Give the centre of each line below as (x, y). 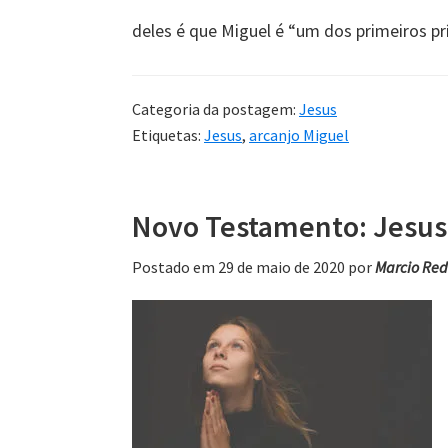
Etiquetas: (168, 134)
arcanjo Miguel (299, 134)
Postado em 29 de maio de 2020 (238, 266)
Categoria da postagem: (215, 108)
